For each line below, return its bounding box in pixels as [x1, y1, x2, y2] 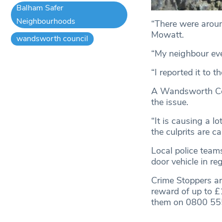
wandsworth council [16, 33, 89, 44]
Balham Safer [16, 2, 64, 13]
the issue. [151, 96, 188, 109]
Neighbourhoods [16, 15, 76, 27]
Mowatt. [151, 29, 184, 41]
